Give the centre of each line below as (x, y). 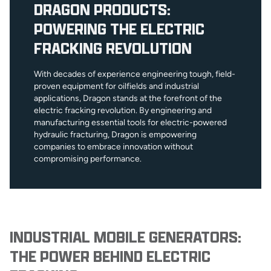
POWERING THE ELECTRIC (119, 29)
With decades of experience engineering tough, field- (135, 74)
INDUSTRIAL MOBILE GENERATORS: (126, 237)
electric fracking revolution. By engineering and (123, 110)
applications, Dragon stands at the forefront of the (128, 98)
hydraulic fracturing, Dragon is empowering (115, 134)
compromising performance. (88, 158)
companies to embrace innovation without (113, 146)
